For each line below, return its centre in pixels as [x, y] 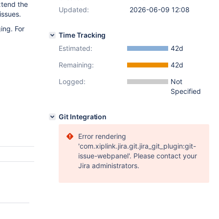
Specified [186, 91]
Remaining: [76, 65]
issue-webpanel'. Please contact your [138, 156]
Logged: [72, 81]
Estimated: [76, 48]
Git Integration [83, 117]
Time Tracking [82, 35]
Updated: [74, 10]
